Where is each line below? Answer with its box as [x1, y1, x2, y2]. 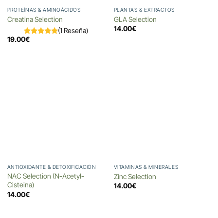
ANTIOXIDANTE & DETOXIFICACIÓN [7, 164, 96, 171]
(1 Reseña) [57, 26, 88, 35]
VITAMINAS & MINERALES [113, 164, 179, 171]
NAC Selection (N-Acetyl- [7, 172, 84, 181]
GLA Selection [113, 15, 157, 23]
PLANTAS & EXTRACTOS [113, 7, 175, 14]
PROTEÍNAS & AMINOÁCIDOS [7, 7, 81, 14]
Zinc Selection [113, 172, 156, 181]
